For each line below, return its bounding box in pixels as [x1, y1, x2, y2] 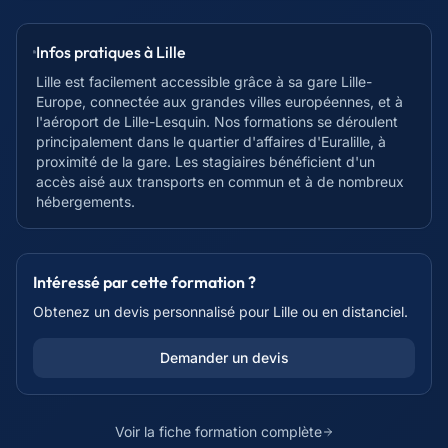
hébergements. [36, 193, 136, 210]
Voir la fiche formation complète [114, 423, 322, 440]
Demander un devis [159, 349, 289, 366]
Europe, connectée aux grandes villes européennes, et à [36, 93, 404, 110]
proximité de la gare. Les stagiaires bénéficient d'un [36, 153, 376, 170]
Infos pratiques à [36, 42, 157, 62]
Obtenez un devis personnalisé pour [33, 303, 273, 320]
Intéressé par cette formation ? [33, 272, 256, 292]
